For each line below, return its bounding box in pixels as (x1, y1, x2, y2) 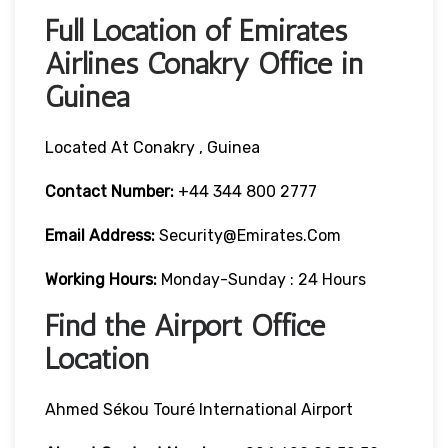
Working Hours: (45, 269, 161, 289)
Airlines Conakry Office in (45, 45, 363, 82)
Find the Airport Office (45, 307, 325, 344)
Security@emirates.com (159, 225, 341, 245)
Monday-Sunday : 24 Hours (161, 269, 366, 289)
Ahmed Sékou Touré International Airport (45, 399, 353, 419)
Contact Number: (45, 181, 174, 201)
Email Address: (45, 225, 159, 245)
